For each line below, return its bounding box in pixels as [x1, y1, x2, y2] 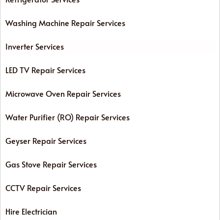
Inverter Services [5, 40, 64, 52]
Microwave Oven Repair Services [5, 87, 121, 99]
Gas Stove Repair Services [5, 158, 97, 169]
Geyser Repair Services [5, 135, 86, 146]
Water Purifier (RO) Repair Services [5, 111, 130, 122]
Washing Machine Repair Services [5, 17, 125, 28]
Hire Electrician [5, 205, 57, 217]
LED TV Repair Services [5, 64, 85, 75]
